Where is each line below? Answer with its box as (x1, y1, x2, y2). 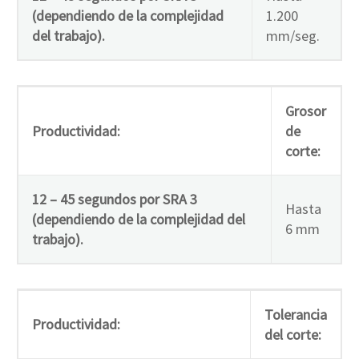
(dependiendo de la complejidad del (32, 209, 245, 228)
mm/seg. (266, 26, 320, 45)
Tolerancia (264, 305, 327, 324)
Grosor (285, 101, 326, 120)
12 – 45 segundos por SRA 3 (32, 189, 197, 208)
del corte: (264, 325, 321, 344)
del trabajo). (32, 26, 105, 45)
